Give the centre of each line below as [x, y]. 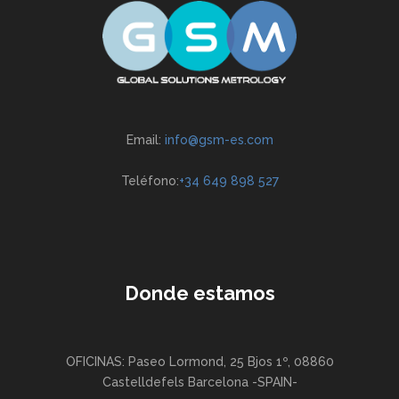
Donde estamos [199, 293]
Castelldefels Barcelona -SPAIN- [199, 382]
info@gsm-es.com [219, 140]
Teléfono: [150, 181]
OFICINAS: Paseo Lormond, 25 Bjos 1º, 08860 [199, 361]
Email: [145, 140]
